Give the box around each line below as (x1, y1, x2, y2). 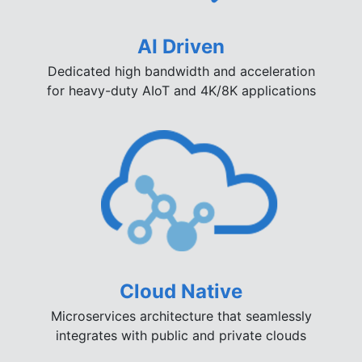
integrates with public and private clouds (56, 326, 306, 343)
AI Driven (137, 35, 225, 59)
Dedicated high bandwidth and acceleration (47, 63, 315, 80)
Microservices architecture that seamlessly (50, 307, 312, 324)
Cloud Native (120, 279, 242, 303)
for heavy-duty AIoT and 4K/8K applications (46, 82, 316, 99)
